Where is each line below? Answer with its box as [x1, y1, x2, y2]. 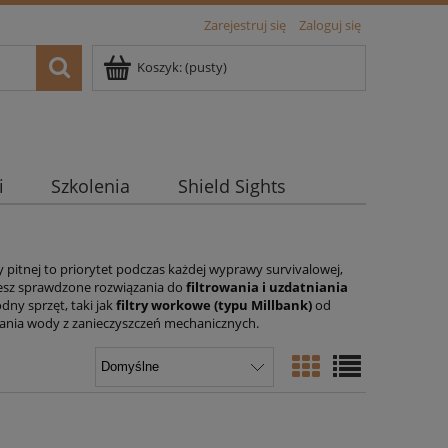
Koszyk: [137, 58, 182, 76]
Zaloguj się [299, 16, 361, 34]
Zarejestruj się [204, 16, 286, 34]
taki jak [68, 296, 116, 314]
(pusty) [185, 58, 227, 76]
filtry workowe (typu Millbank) [116, 296, 312, 314]
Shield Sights [177, 174, 286, 199]
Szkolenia [51, 174, 131, 199]
